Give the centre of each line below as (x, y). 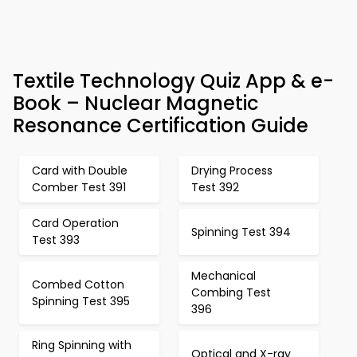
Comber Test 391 (79, 187)
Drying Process (232, 171)
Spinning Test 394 (241, 231)
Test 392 (215, 187)
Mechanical (224, 276)
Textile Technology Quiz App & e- (173, 81)
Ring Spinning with (82, 345)
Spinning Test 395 (81, 301)
